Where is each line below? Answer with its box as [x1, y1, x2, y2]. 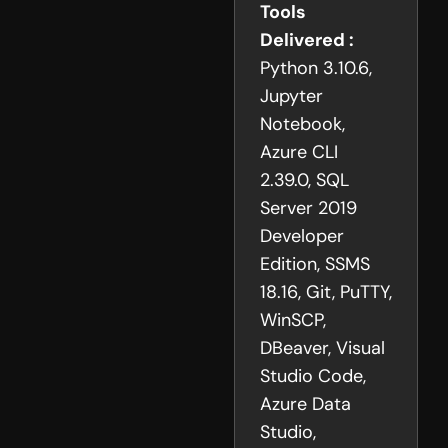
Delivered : [260, 28, 354, 53]
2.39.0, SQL [260, 168, 349, 193]
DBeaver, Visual [260, 336, 385, 361]
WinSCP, [260, 308, 326, 333]
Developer [260, 224, 344, 249]
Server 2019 [260, 196, 357, 221]
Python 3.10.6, [260, 56, 372, 81]
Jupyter [260, 84, 323, 109]
